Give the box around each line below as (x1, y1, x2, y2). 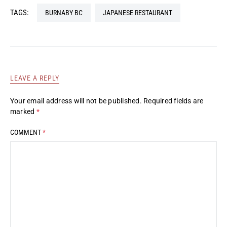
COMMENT (10, 128, 43, 137)
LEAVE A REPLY (10, 74, 60, 83)
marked (10, 107, 36, 116)
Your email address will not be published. (10, 97, 142, 105)
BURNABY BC (49, 9, 83, 17)
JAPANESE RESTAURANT (106, 9, 172, 17)
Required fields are (143, 97, 204, 105)
